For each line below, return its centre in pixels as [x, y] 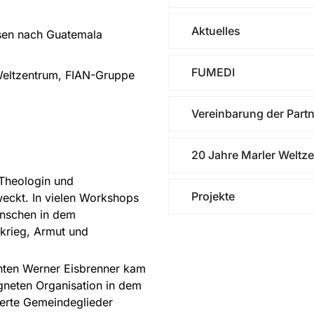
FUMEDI [213, 72]
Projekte [213, 196]
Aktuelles [216, 30]
